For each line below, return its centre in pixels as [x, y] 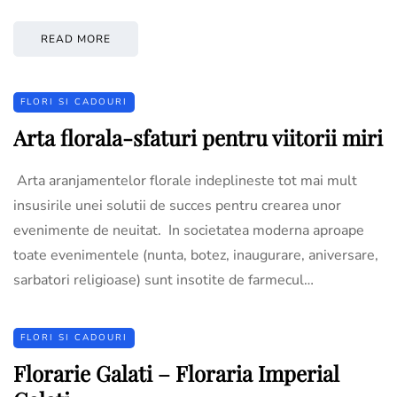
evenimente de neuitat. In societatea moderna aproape [189, 230]
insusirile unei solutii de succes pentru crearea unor [177, 205]
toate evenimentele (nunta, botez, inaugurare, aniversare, [196, 255]
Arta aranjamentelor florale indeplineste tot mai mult [185, 180]
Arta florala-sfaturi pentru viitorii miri [198, 137]
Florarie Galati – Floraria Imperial [176, 373]
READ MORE [76, 39]
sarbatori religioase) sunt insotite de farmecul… [163, 280]
